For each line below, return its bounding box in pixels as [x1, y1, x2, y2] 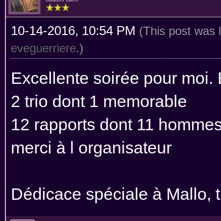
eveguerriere [11, 41, 76, 55]
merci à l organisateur [11, 138, 172, 157]
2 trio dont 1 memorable [11, 91, 187, 110]
